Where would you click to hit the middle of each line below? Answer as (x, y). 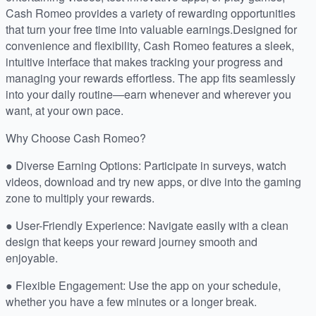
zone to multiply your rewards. (80, 198)
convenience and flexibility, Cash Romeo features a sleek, (150, 46)
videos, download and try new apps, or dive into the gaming (153, 182)
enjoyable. (32, 258)
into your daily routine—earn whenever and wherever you (148, 95)
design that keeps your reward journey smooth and (132, 242)
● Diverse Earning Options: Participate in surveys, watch (146, 166)
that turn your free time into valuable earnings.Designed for (151, 30)
